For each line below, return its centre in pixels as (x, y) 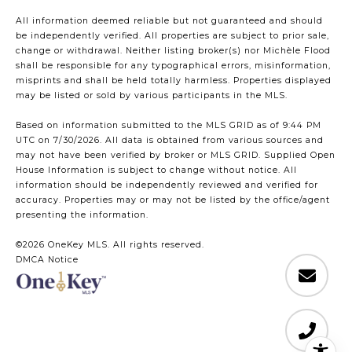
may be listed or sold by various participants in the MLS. (152, 95)
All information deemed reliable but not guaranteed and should (169, 20)
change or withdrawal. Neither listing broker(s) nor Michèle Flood (173, 50)
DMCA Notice (47, 259)
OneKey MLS (76, 244)
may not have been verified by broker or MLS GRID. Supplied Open (176, 155)
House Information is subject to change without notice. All (156, 170)
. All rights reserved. (156, 244)
